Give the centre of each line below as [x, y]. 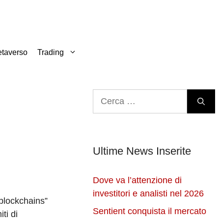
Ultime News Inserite [142, 151]
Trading [51, 53]
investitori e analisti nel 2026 [149, 194]
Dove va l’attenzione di [137, 180]
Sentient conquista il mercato [150, 211]
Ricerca [108, 96]
